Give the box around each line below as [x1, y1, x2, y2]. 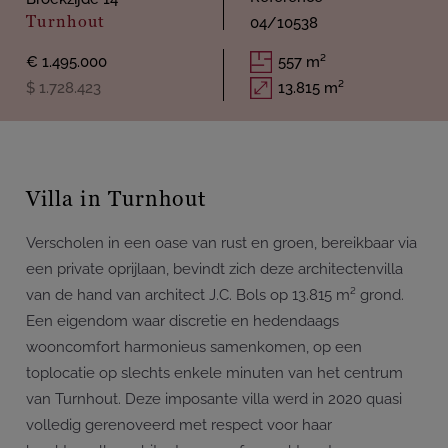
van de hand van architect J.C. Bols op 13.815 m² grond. [26, 286, 404, 305]
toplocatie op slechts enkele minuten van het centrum [26, 364, 403, 383]
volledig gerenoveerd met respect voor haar [26, 416, 332, 435]
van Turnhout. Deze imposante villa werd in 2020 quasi [26, 390, 402, 409]
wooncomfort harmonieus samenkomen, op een [26, 338, 362, 357]
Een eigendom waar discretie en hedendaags [26, 312, 339, 331]
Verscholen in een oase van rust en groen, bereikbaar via [26, 234, 417, 253]
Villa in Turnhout [26, 183, 207, 212]
